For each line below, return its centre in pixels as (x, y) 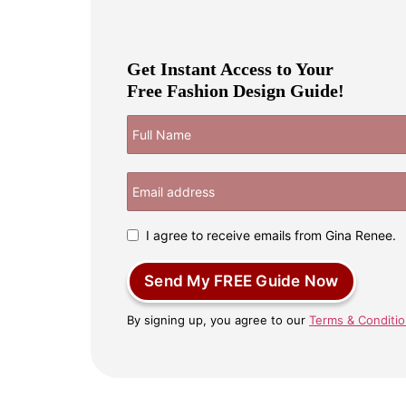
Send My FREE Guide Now (242, 280)
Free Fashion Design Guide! (236, 90)
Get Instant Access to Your (230, 68)
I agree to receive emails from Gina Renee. (271, 235)
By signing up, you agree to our (218, 319)
